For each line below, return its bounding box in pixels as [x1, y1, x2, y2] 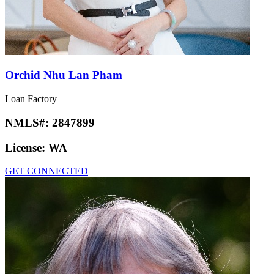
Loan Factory [5, 94, 57, 105]
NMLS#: [5, 116, 52, 129]
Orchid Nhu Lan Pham [5, 68, 122, 82]
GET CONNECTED [5, 166, 88, 177]
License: [5, 141, 48, 154]
